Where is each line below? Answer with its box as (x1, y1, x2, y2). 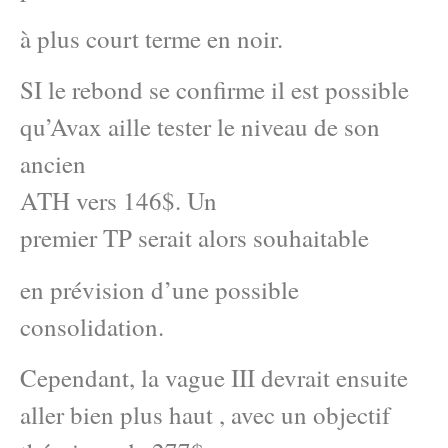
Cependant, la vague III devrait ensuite (20, 361, 408, 395)
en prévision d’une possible (20, 272, 299, 306)
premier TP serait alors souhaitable (20, 221, 369, 255)
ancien (20, 147, 86, 181)
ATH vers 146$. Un (20, 184, 217, 218)
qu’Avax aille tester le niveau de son (20, 110, 380, 144)
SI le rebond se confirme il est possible (20, 73, 409, 107)
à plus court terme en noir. (20, 21, 283, 55)
